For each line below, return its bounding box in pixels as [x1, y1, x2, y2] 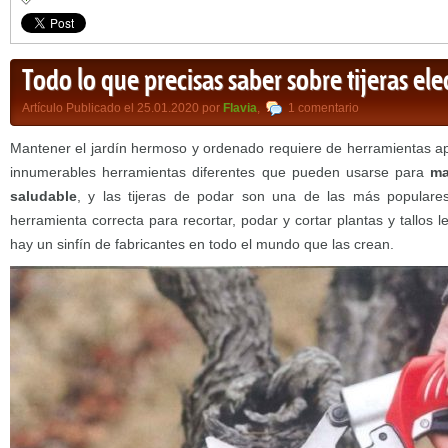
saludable [10, 188, 77, 204]
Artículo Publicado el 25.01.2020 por [22, 101, 223, 115]
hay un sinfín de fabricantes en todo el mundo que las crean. [10, 236, 394, 252]
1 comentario [288, 101, 359, 115]
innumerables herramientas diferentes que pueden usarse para [10, 164, 431, 180]
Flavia [223, 101, 257, 115]
